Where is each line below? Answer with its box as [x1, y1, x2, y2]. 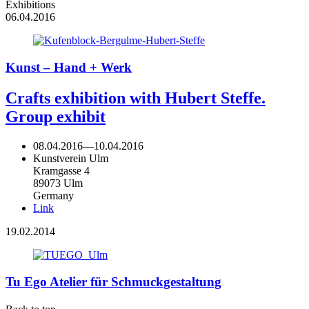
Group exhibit [6, 108, 106, 126]
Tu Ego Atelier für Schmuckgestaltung [6, 274, 221, 289]
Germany [33, 189, 74, 201]
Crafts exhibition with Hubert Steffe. [6, 89, 266, 107]
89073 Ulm [33, 177, 83, 189]
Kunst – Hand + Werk [6, 60, 132, 75]
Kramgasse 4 [33, 164, 90, 177]
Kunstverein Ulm [33, 152, 108, 164]
